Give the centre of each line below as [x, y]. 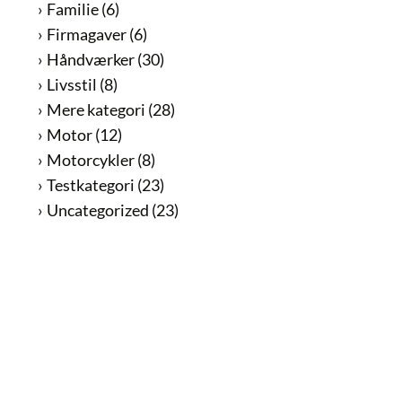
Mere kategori [96, 109]
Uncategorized [97, 210]
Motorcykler [90, 159]
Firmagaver [86, 34]
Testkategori [90, 184]
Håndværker [90, 59]
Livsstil [71, 84]
